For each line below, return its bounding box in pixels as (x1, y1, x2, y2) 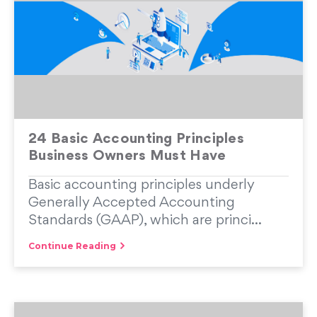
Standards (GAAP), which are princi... (28, 213, 262, 228)
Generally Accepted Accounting (28, 195, 235, 210)
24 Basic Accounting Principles (28, 132, 244, 146)
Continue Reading (28, 240, 116, 251)
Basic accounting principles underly (28, 178, 255, 192)
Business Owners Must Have (28, 149, 226, 163)
